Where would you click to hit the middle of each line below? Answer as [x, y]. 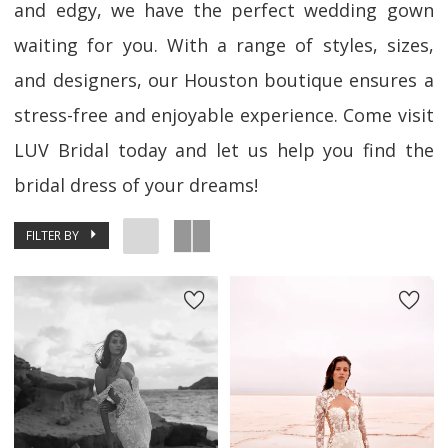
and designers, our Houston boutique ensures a [224, 80]
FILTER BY [53, 234]
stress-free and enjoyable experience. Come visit [224, 115]
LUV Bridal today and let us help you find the [224, 150]
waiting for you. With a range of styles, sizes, [224, 45]
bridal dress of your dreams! [136, 185]
